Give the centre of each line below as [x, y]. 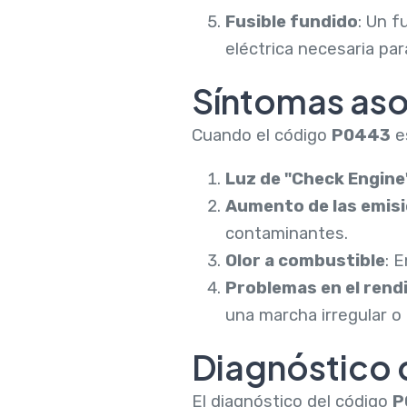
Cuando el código [261, 135]
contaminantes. [286, 234]
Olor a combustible [305, 261]
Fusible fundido [291, 22]
